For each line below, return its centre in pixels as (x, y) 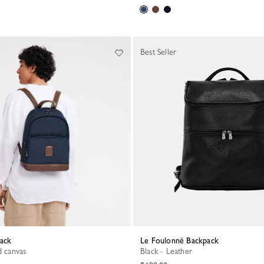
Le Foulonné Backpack (181, 240)
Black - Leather (169, 251)
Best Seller (159, 52)
